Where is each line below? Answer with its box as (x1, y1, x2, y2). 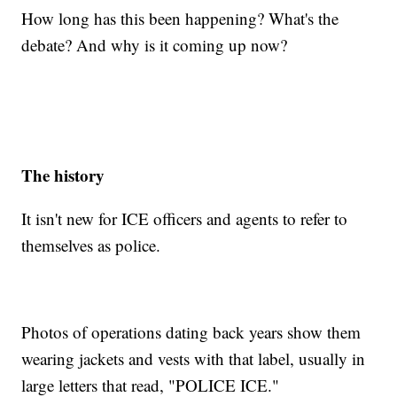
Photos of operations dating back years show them (21, 321, 362, 344)
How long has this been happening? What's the (21, 7, 339, 30)
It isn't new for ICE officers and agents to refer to (21, 207, 348, 230)
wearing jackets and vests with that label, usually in (21, 347, 366, 370)
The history (21, 163, 105, 188)
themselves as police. (21, 234, 161, 257)
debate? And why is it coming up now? (21, 34, 288, 57)
